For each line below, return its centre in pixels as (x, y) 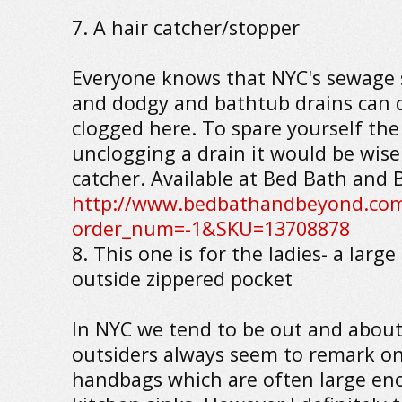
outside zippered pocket (182, 279)
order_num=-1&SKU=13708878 (210, 228)
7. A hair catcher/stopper (185, 27)
